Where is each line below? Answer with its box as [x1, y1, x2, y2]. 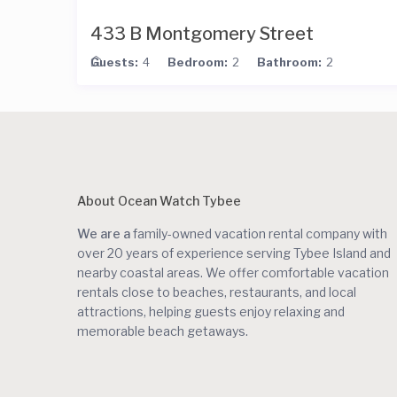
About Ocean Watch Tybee [77, 192, 241, 208]
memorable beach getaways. [77, 323, 248, 339]
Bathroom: [257, 54, 322, 69]
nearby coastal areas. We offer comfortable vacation [77, 264, 389, 280]
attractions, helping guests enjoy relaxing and [77, 303, 345, 319]
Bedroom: [167, 54, 228, 69]
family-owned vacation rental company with [130, 225, 387, 241]
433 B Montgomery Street [90, 22, 314, 44]
